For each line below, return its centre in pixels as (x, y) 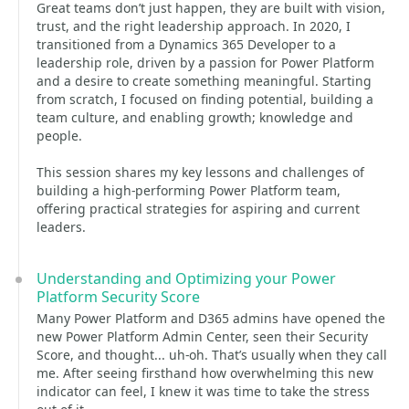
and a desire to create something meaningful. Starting (204, 81)
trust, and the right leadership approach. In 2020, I (194, 26)
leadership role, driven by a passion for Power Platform (205, 63)
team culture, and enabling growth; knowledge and (195, 117)
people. (59, 136)
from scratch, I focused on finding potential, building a (205, 99)
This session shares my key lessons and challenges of (200, 172)
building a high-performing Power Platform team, (189, 190)
